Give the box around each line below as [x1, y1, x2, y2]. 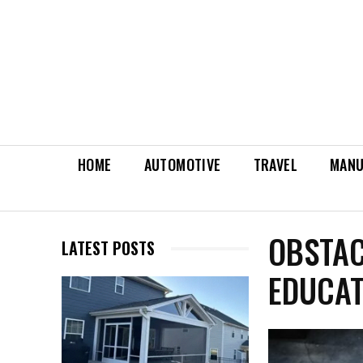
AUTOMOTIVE [143, 154, 221, 176]
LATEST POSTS [62, 236, 155, 261]
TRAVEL [253, 154, 298, 176]
